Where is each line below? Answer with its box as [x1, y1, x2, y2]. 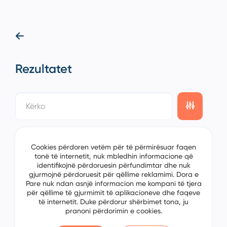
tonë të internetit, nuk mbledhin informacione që [34, 152, 193, 161]
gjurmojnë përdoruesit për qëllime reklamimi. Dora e [28, 170, 199, 179]
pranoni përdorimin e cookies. [65, 207, 162, 215]
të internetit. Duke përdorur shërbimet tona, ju [39, 198, 188, 206]
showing [23, 129, 52, 137]
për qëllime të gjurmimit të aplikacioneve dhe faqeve [27, 188, 200, 197]
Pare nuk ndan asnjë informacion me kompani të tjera [25, 179, 202, 188]
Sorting [168, 138, 194, 147]
